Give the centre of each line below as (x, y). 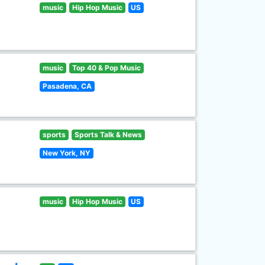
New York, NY (67, 153)
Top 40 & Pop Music (106, 68)
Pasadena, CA (67, 86)
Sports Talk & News (108, 135)
